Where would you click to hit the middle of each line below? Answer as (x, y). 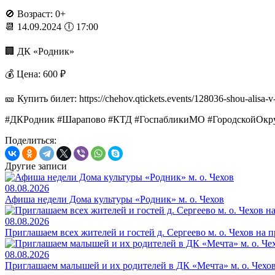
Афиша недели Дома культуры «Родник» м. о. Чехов (114, 199)
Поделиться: (31, 140)
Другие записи (36, 166)
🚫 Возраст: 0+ (35, 14)
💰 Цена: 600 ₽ (35, 74)
